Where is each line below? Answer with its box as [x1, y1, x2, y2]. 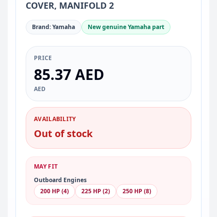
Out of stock [34, 127, 93, 140]
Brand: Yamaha [32, 23, 75, 31]
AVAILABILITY [34, 115, 76, 123]
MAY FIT [34, 162, 58, 170]
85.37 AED [34, 64, 104, 84]
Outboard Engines [34, 176, 87, 184]
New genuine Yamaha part [88, 23, 164, 31]
